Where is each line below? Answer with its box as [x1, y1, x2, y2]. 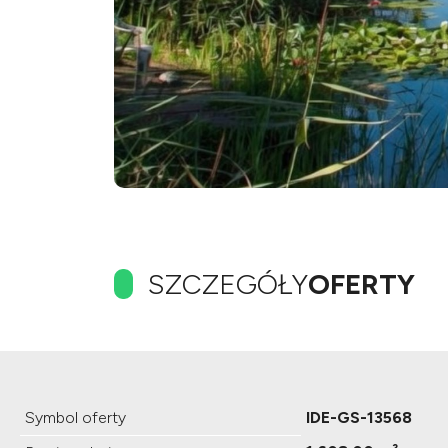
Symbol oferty [25, 407, 126, 427]
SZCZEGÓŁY [148, 266, 308, 301]
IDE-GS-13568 [306, 407, 412, 427]
